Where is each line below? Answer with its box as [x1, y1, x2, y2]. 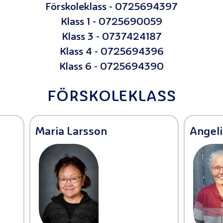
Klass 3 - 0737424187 [61, 32, 162, 43]
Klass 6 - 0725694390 [59, 62, 164, 73]
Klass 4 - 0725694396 [59, 47, 164, 58]
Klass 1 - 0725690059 [61, 17, 162, 28]
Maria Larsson [35, 126, 107, 138]
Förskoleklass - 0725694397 [45, 2, 178, 13]
